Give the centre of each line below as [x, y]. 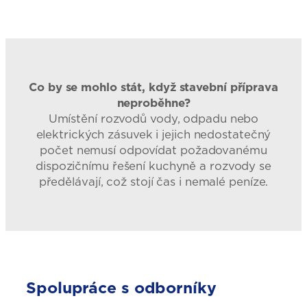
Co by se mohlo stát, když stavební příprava [153, 87]
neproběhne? [153, 102]
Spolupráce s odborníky [121, 287]
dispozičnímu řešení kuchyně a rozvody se [153, 165]
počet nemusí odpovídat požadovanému [153, 150]
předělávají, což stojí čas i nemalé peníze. [153, 181]
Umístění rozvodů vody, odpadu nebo [153, 118]
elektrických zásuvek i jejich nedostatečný [153, 134]
